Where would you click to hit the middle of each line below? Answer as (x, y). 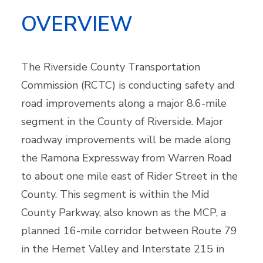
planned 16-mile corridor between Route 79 (129, 231)
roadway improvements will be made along (126, 140)
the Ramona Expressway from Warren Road (127, 158)
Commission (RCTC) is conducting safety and (128, 85)
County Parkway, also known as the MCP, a (124, 213)
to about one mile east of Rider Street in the (129, 176)
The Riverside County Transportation (111, 67)
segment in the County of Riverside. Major (122, 122)
